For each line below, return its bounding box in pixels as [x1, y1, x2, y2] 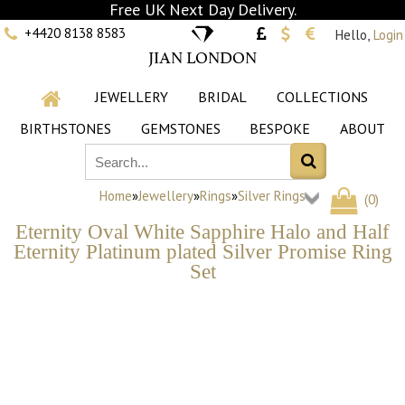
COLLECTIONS [276, 88, 368, 106]
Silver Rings [238, 187, 306, 205]
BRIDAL [197, 88, 247, 106]
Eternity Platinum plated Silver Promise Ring [13, 240, 392, 263]
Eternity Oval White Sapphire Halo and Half [15, 220, 390, 243]
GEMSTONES [140, 119, 221, 137]
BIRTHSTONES [19, 119, 111, 137]
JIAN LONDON [148, 43, 257, 68]
